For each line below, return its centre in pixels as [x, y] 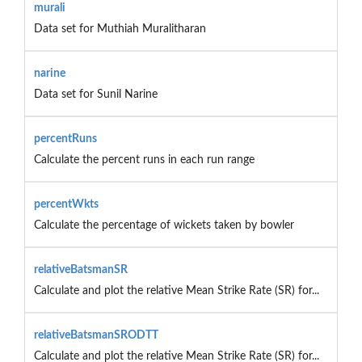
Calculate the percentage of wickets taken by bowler [164, 225]
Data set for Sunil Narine [95, 94]
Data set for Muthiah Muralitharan [120, 29]
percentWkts [66, 204]
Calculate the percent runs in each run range [144, 160]
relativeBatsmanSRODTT [96, 335]
